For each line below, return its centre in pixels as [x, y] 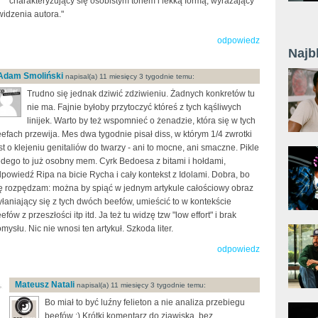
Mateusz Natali [45, 284]
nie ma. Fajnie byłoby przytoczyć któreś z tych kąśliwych [134, 107]
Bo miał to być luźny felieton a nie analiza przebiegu [145, 302]
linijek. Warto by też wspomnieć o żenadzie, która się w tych [141, 120]
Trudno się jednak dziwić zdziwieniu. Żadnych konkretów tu [141, 93]
